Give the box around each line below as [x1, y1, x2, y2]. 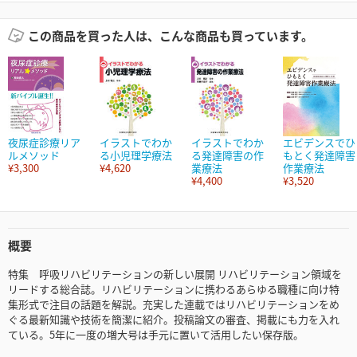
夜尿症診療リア [8, 135, 80, 151]
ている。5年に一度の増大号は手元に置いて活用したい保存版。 [8, 327, 304, 343]
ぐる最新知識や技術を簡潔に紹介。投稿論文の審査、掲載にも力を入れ [8, 312, 339, 328]
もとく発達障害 [283, 147, 355, 163]
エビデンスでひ [283, 135, 355, 151]
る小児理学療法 [100, 147, 172, 163]
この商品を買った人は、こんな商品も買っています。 [27, 27, 313, 45]
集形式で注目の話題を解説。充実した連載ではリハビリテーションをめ [8, 296, 339, 312]
